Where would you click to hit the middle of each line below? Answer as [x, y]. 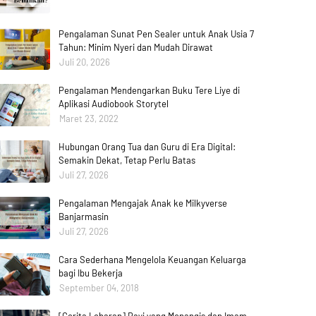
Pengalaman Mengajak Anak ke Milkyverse [143, 203]
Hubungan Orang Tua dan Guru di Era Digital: [147, 147]
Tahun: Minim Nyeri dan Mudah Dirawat [136, 47]
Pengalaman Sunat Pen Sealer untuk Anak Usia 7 [156, 34]
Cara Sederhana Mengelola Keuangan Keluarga [152, 260]
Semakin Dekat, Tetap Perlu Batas [127, 160]
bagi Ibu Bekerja [91, 273]
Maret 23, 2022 [89, 119]
